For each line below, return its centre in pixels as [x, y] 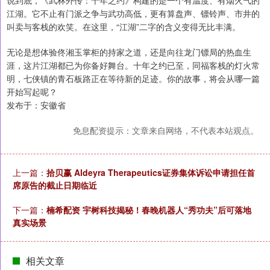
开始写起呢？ [32, 92]
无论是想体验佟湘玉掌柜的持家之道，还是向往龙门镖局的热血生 [129, 52]
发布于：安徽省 [36, 105]
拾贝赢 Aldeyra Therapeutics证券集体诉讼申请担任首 [151, 172]
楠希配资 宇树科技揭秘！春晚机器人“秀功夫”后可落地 [149, 210]
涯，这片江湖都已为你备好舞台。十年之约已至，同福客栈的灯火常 [133, 65]
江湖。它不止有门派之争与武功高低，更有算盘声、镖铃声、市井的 [133, 13]
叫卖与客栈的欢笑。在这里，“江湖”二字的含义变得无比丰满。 [124, 27]
